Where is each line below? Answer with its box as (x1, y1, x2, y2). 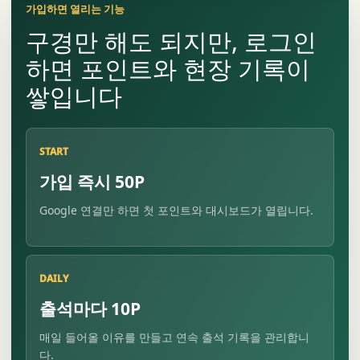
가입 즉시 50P (39, 170, 145, 194)
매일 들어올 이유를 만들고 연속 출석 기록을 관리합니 (39, 329, 309, 346)
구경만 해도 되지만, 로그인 (26, 25, 317, 59)
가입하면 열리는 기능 (26, 2, 125, 17)
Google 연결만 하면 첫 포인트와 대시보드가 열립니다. (39, 202, 313, 219)
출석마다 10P (39, 297, 141, 321)
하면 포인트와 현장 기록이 (26, 52, 310, 86)
